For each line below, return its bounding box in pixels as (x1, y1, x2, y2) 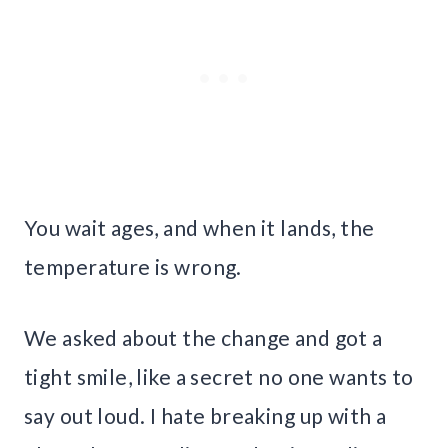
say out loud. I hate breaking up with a (24, 403, 387, 429)
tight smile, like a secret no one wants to (24, 364, 414, 390)
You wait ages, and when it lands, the (24, 215, 375, 241)
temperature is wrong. (24, 254, 242, 280)
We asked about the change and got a (24, 325, 383, 351)
